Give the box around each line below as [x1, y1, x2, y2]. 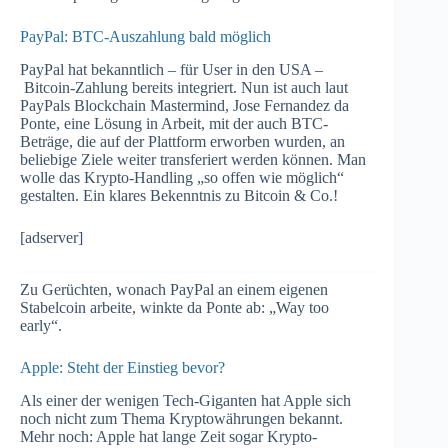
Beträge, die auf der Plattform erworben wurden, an [20, 133, 345, 151]
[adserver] [20, 229, 83, 247]
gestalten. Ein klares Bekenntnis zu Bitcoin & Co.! [20, 187, 338, 205]
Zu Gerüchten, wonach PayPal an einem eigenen [20, 281, 328, 299]
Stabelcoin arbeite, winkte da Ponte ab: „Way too [20, 299, 329, 317]
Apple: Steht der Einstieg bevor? [20, 359, 225, 377]
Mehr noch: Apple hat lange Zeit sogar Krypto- [20, 427, 317, 445]
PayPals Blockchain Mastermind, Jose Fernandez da [20, 97, 349, 115]
